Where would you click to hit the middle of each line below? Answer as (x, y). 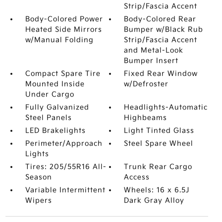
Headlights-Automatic (166, 107)
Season (38, 177)
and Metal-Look (154, 50)
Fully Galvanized (57, 107)
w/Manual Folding (59, 40)
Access (137, 177)
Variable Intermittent (65, 190)
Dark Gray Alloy (154, 200)
